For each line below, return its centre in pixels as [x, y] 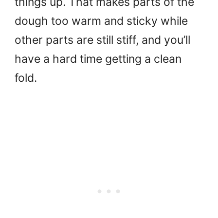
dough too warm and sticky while [101, 21]
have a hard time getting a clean [98, 59]
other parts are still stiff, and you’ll [102, 40]
